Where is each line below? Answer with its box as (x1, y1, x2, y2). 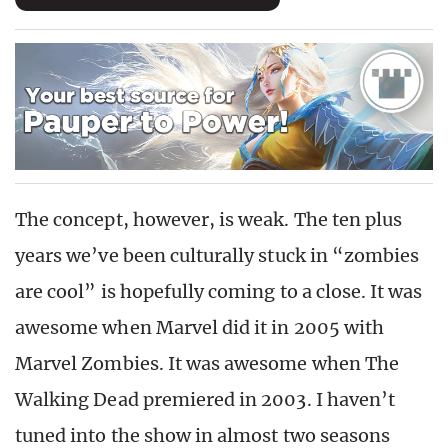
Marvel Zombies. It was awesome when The (15, 352, 399, 376)
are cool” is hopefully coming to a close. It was (15, 280, 423, 304)
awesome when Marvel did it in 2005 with (15, 316, 384, 340)
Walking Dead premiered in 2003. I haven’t (15, 388, 396, 412)
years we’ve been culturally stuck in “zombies (15, 244, 420, 268)
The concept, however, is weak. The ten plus (15, 208, 403, 232)
